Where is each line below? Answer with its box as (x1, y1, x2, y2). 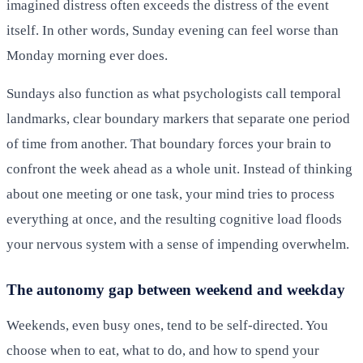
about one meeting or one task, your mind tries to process (6, 186, 335, 202)
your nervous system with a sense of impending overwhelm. (6, 236, 349, 252)
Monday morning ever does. (6, 47, 168, 63)
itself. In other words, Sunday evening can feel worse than (6, 22, 339, 38)
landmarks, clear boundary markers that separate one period (6, 110, 350, 126)
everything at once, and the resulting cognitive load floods (6, 211, 342, 227)
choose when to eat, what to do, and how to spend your (6, 342, 319, 358)
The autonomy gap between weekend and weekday (6, 280, 345, 298)
